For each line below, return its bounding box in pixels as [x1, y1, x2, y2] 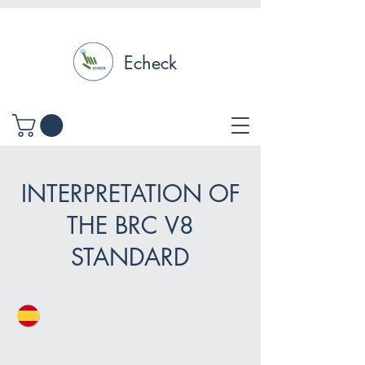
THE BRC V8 [67, 209, 194, 242]
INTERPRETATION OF [20, 178, 240, 210]
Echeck [124, 51, 177, 74]
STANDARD [71, 241, 190, 274]
